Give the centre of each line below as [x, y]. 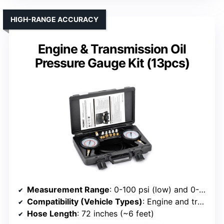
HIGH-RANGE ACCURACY [54, 19]
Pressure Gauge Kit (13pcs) [112, 63]
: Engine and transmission [170, 201]
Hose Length [52, 213]
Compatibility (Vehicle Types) [85, 201]
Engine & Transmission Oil [112, 49]
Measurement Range [68, 189]
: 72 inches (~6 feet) [115, 213]
